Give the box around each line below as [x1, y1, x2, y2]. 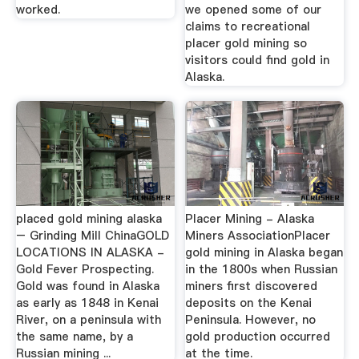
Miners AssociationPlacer [185, 227, 331, 244]
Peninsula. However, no [185, 311, 317, 328]
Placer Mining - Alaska [185, 210, 315, 227]
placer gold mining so [185, 34, 308, 51]
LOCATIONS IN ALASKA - [15, 244, 164, 260]
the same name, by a [15, 328, 133, 345]
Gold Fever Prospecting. [15, 260, 154, 277]
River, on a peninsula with [15, 311, 161, 328]
